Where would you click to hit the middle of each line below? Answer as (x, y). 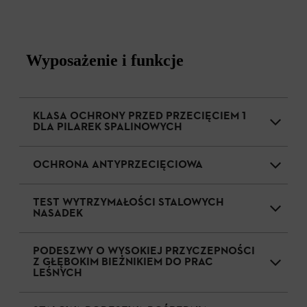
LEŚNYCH (58, 273)
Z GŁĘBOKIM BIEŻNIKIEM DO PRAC (123, 262)
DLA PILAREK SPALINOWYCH (108, 127)
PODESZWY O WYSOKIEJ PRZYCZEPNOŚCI (144, 251)
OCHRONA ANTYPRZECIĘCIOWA (118, 165)
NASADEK (58, 213)
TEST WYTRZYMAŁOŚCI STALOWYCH (128, 202)
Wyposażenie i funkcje (105, 60)
